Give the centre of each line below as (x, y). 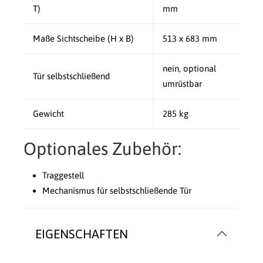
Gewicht (50, 114)
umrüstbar (182, 84)
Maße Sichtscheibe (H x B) (83, 39)
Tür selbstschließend (71, 76)
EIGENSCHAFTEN (82, 234)
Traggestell (63, 176)
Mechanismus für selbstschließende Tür (117, 191)
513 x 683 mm (190, 39)
